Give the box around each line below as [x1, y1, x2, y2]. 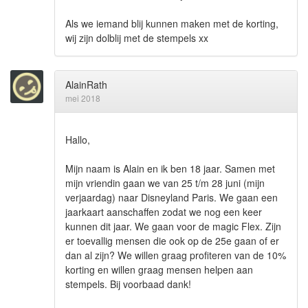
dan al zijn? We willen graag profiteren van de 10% [65, 247, 286, 262]
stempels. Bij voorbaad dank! [65, 276, 191, 291]
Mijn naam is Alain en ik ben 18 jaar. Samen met [65, 161, 275, 175]
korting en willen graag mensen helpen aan [65, 262, 253, 276]
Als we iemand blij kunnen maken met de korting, [65, 16, 278, 30]
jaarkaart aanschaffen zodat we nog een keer [65, 204, 262, 219]
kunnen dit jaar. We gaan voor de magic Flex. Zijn [65, 219, 281, 233]
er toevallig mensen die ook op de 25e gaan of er [65, 233, 279, 247]
